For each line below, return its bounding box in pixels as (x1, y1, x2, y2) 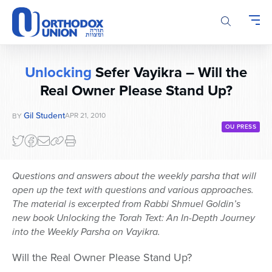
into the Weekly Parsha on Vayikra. (12, 225, 160, 239)
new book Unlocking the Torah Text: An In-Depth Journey (12, 211, 255, 225)
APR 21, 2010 (65, 110, 106, 121)
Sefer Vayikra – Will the (92, 61, 247, 83)
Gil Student (24, 109, 65, 122)
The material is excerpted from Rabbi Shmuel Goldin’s (12, 197, 240, 211)
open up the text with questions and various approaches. (12, 183, 254, 197)
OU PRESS (225, 122, 256, 132)
